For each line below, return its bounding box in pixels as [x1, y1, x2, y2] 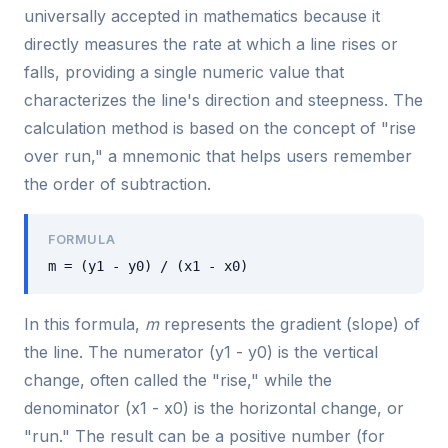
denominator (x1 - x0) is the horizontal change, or [24, 398, 404, 419]
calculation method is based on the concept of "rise [24, 117, 416, 138]
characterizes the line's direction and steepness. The [24, 89, 423, 110]
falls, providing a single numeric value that [24, 61, 344, 82]
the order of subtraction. [24, 173, 211, 194]
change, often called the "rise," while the [24, 370, 332, 391]
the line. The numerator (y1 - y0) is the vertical [24, 342, 378, 363]
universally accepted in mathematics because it [24, 5, 380, 26]
